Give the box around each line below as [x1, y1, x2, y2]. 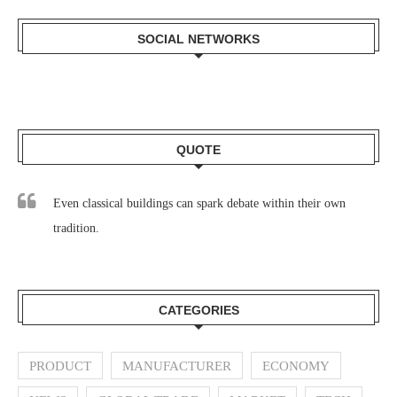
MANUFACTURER [122, 359, 231, 374]
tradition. [53, 222, 99, 236]
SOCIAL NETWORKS [137, 32, 260, 47]
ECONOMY [262, 359, 330, 374]
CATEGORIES [158, 303, 239, 318]
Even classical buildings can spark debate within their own [53, 197, 346, 211]
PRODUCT [29, 359, 91, 374]
